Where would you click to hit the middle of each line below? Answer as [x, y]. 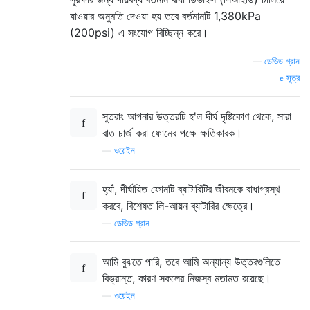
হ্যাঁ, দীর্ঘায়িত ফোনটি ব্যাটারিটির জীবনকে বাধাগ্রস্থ [191, 189]
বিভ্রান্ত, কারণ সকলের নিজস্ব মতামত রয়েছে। [187, 278]
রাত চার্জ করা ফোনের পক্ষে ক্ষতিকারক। [172, 133]
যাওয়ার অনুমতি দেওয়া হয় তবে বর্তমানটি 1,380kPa [165, 16]
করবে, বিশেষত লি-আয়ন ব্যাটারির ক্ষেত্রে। [179, 205]
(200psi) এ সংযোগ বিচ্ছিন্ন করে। [139, 32]
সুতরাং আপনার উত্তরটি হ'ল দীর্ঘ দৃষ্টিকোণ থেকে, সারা [197, 116]
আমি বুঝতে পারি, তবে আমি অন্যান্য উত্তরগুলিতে [191, 261]
